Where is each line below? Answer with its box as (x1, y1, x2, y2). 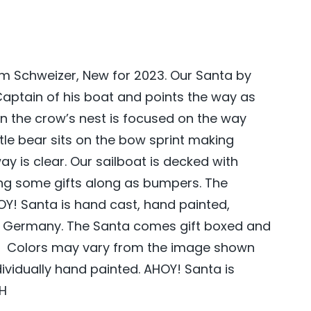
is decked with (146, 153, 238, 170)
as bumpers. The (120, 174, 228, 192)
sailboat (95, 153, 146, 170)
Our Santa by (169, 67, 251, 84)
